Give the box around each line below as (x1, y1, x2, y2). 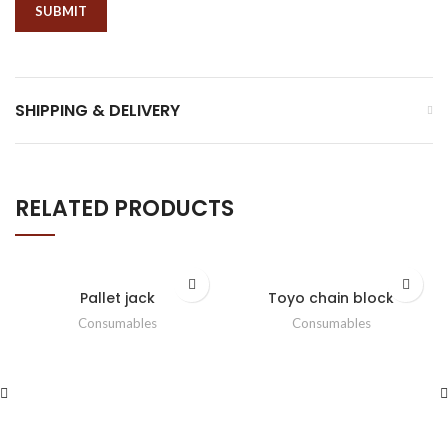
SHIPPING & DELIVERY (15, 99, 180, 123)
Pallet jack (79, 288, 155, 309)
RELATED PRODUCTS (15, 193, 234, 225)
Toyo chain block (268, 288, 394, 309)
